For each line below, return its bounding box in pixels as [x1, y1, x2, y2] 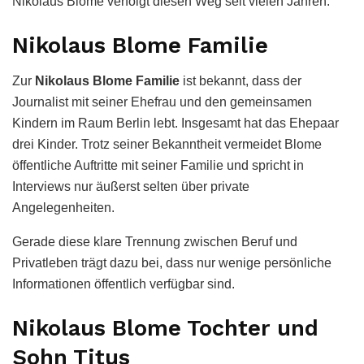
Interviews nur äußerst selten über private [12, 180, 249, 194]
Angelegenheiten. [12, 201, 115, 215]
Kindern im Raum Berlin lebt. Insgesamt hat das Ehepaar [12, 116, 339, 131]
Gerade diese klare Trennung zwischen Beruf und [12, 235, 297, 249]
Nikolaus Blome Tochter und [12, 315, 318, 342]
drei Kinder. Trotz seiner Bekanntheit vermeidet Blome [12, 137, 322, 152]
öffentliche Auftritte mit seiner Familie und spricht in [12, 158, 304, 173]
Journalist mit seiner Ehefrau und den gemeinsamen [12, 95, 312, 110]
